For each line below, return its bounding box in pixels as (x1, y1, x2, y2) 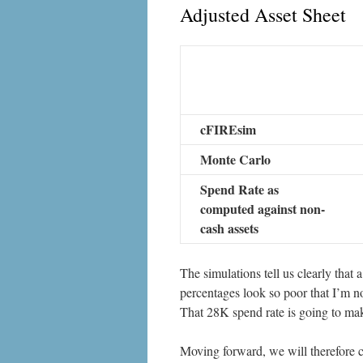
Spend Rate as (200, 180, 279, 199)
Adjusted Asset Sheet (180, 2, 346, 28)
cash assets (200, 219, 258, 237)
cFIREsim (200, 120, 256, 139)
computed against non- (200, 199, 325, 218)
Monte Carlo (200, 150, 271, 169)
